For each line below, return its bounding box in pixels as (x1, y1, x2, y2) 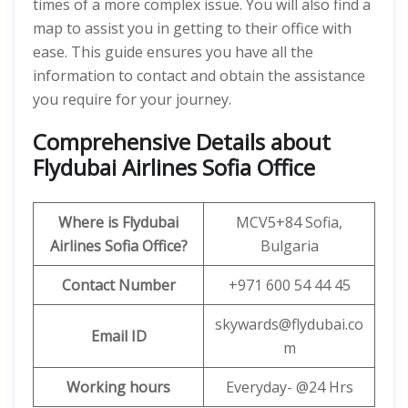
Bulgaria (260, 236, 319, 256)
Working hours (66, 377, 170, 397)
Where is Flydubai (58, 212, 178, 232)
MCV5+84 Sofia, (236, 212, 342, 232)
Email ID (90, 326, 147, 346)
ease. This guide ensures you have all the (33, 42, 313, 62)
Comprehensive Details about (33, 127, 331, 157)
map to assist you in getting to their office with (33, 18, 352, 38)
